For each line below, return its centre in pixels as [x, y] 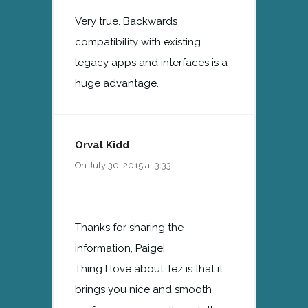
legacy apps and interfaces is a [151, 62]
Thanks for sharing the [129, 227]
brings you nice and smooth [143, 289]
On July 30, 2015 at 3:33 [123, 165]
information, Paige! [120, 248]
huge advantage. [117, 83]
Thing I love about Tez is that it [149, 268]
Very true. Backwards [126, 21]
